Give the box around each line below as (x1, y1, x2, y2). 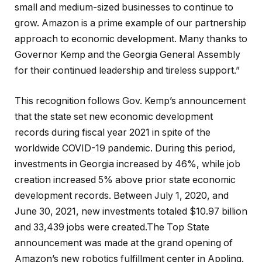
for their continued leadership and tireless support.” (15, 64, 240, 76)
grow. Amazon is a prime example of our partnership (15, 17, 246, 29)
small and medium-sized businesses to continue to (15, 1, 233, 13)
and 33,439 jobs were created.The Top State (15, 221, 209, 233)
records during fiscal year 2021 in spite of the (15, 126, 211, 138)
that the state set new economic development (15, 111, 213, 122)
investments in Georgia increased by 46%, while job (15, 158, 240, 170)
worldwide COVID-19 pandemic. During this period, (15, 142, 236, 154)
